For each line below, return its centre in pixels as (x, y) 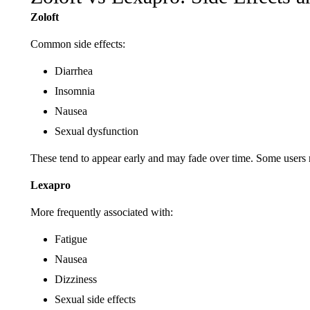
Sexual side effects (95, 299)
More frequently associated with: (101, 212)
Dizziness (75, 279)
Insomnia (74, 91)
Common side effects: (77, 44)
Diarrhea (73, 71)
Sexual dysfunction (96, 131)
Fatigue (71, 239)
